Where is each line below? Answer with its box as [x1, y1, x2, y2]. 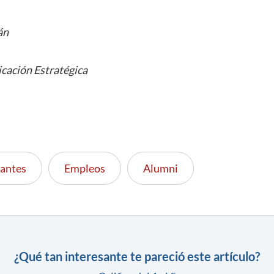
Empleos [64, 161, 105, 175]
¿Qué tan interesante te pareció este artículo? [14, 248, 260, 264]
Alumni [143, 161, 178, 175]
